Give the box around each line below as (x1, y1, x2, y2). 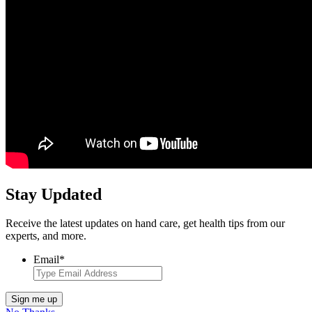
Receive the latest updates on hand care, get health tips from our (6, 217, 285, 230)
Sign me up (11, 294, 57, 305)
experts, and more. (6, 230, 86, 242)
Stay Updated (6, 185, 102, 203)
